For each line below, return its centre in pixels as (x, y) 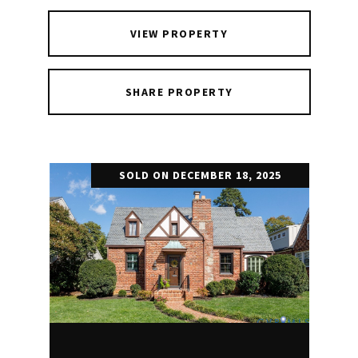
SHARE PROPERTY (179, 92)
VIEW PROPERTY (179, 34)
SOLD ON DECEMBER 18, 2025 (200, 175)
